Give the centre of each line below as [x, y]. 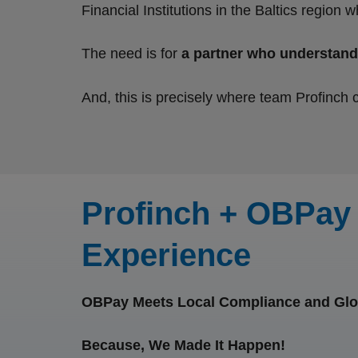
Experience [166, 255]
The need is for [131, 54]
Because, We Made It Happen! [183, 346]
